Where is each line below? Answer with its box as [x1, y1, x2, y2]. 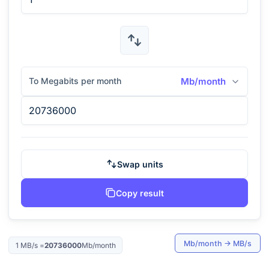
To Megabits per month [29, 76, 121, 86]
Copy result [116, 187, 164, 198]
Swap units [116, 159, 163, 169]
